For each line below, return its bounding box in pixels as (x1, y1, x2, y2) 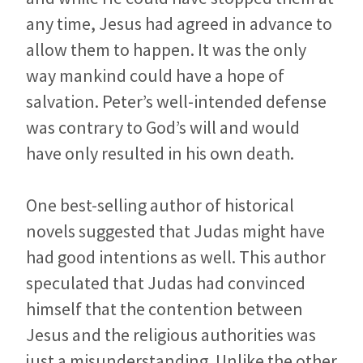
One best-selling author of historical (26, 194, 294, 217)
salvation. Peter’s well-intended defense (26, 90, 327, 113)
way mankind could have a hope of (26, 64, 284, 88)
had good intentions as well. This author (26, 246, 326, 269)
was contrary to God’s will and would (26, 116, 300, 139)
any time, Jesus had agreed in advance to (26, 12, 332, 36)
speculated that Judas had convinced (26, 271, 305, 295)
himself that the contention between (26, 297, 303, 321)
